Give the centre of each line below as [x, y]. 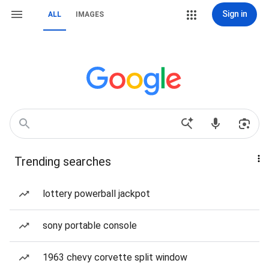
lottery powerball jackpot [96, 194]
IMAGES [90, 14]
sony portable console [90, 225]
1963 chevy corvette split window [115, 257]
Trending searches [63, 162]
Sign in [234, 14]
